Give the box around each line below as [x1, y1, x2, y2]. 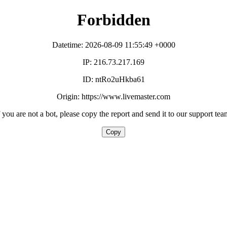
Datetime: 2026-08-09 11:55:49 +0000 [52, 40, 175, 49]
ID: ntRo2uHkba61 [82, 74, 145, 84]
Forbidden [77, 11, 150, 29]
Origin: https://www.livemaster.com [57, 92, 170, 101]
